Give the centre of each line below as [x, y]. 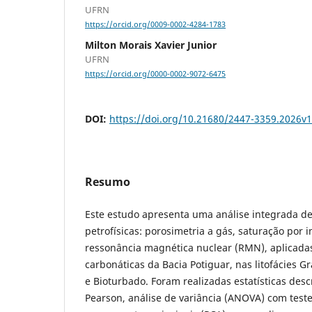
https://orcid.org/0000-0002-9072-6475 [155, 74]
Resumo [108, 182]
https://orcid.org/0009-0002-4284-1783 [155, 25]
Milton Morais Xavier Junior [151, 45]
